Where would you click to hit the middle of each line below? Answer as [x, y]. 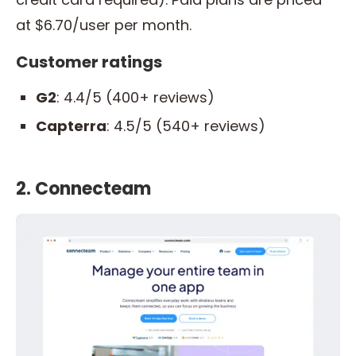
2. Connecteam [83, 188]
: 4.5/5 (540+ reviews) [186, 126]
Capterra [71, 126]
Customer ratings [89, 62]
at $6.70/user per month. [104, 25]
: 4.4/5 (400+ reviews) [135, 97]
